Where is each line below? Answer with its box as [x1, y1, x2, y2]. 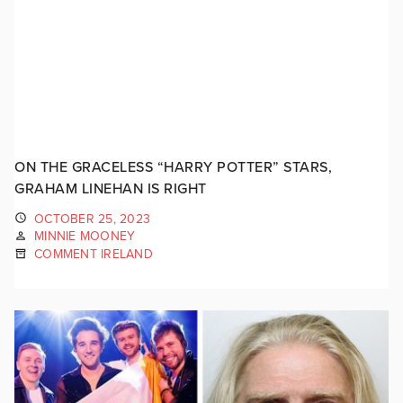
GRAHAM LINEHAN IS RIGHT [14, 179, 207, 198]
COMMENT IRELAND [34, 246, 153, 262]
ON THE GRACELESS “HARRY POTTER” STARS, [14, 157, 332, 176]
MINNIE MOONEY [34, 228, 136, 245]
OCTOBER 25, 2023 [34, 210, 150, 227]
